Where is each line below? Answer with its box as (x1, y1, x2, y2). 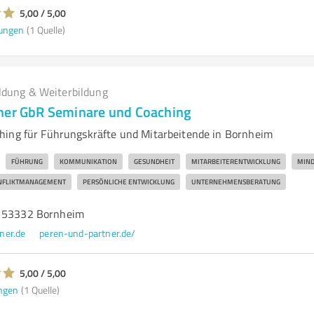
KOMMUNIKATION (59, 156, 117, 166)
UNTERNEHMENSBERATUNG (191, 177, 280, 186)
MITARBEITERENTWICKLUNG (191, 156, 280, 166)
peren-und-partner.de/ (39, 226, 136, 240)
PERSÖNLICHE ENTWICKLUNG (82, 177, 175, 186)
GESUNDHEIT (133, 156, 175, 166)
